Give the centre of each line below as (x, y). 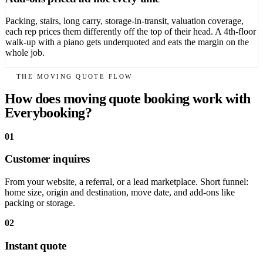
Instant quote (36, 245)
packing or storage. (40, 203)
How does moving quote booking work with (128, 98)
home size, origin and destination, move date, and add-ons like (120, 193)
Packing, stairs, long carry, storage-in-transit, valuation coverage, (124, 21)
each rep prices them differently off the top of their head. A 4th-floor (131, 32)
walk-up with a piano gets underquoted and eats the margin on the (127, 42)
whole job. (25, 53)
